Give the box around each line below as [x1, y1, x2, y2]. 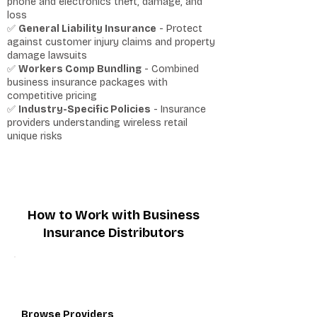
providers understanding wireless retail [7, 117, 188, 129]
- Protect [156, 23, 202, 35]
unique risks [7, 130, 62, 142]
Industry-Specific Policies [18, 103, 151, 115]
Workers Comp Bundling [18, 63, 142, 75]
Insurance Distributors [42, 225, 184, 241]
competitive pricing [7, 90, 97, 102]
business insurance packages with [7, 76, 168, 88]
